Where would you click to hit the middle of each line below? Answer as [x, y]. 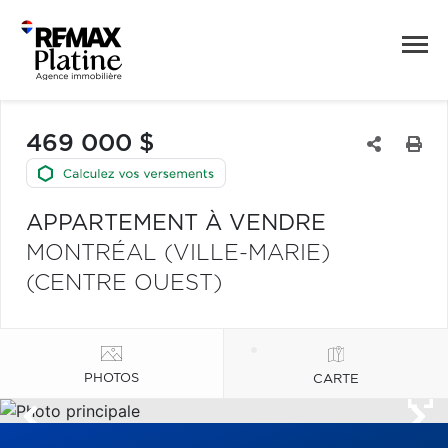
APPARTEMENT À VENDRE [176, 223]
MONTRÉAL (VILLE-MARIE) [178, 253]
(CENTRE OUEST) [124, 283]
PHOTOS [111, 378]
